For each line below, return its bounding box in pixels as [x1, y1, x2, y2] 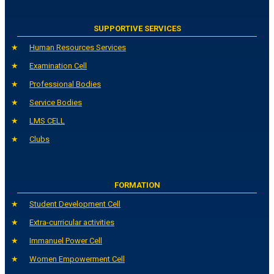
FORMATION [114, 180, 160, 190]
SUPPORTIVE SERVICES [93, 24, 181, 34]
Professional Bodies [29, 80, 101, 89]
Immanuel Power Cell [29, 236, 102, 246]
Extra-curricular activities [29, 218, 114, 228]
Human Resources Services [29, 43, 126, 53]
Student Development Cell [29, 199, 120, 209]
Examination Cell [29, 61, 87, 71]
